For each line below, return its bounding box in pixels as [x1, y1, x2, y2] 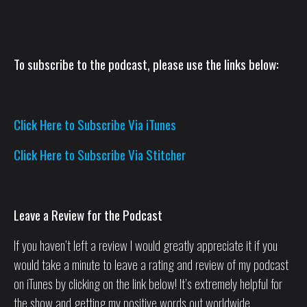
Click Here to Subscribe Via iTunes [14, 114, 176, 134]
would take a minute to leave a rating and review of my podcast [14, 254, 288, 273]
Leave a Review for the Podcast [14, 204, 162, 224]
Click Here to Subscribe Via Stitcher [14, 144, 186, 164]
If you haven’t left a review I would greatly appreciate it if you [14, 234, 278, 254]
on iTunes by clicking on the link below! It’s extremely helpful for [14, 273, 282, 293]
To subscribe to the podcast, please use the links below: [14, 53, 279, 73]
